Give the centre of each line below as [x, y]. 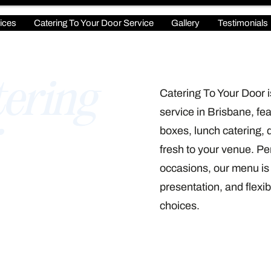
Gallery [186, 23]
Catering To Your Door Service [94, 23]
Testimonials [243, 23]
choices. [180, 206]
